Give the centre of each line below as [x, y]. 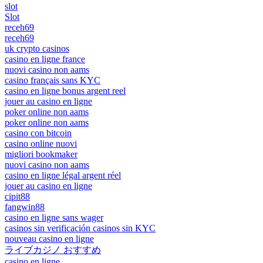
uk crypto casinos [37, 48]
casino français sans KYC [53, 80]
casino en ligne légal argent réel [63, 175]
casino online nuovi [41, 143]
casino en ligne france [45, 59]
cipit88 [17, 196]
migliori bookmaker [41, 154]
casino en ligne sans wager [54, 217]
